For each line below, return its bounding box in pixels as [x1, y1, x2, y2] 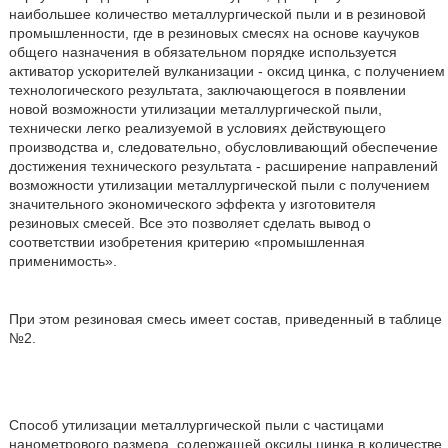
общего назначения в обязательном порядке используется [8, 43, 397, 60]
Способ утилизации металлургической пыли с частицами [8, 416, 384, 433]
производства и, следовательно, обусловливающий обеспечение [8, 138, 438, 155]
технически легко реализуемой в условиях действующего [8, 119, 386, 136]
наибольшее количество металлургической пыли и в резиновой [8, 5, 426, 22]
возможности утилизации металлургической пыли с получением [8, 176, 430, 193]
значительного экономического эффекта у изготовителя [8, 195, 376, 212]
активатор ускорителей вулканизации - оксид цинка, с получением [8, 62, 445, 79]
